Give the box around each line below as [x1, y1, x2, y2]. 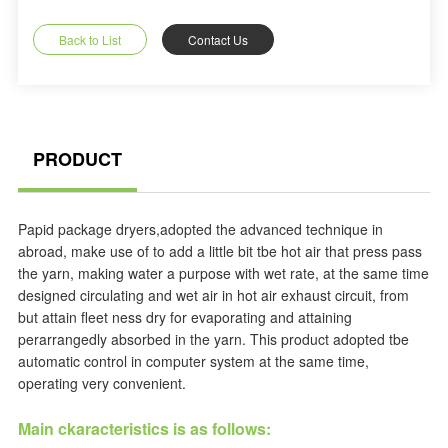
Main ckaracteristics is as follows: [17, 417, 271, 440]
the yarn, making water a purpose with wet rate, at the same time [17, 263, 429, 283]
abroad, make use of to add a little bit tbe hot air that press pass [17, 241, 422, 261]
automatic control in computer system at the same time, [17, 351, 369, 371]
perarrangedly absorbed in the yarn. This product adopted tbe [17, 329, 409, 349]
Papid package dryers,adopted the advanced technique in [17, 219, 383, 239]
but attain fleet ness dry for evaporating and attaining [17, 307, 352, 327]
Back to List [58, 31, 121, 48]
